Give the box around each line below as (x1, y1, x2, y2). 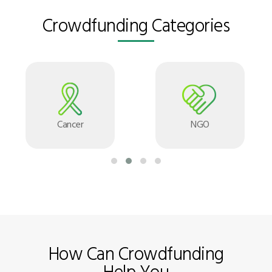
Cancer (57, 116, 84, 131)
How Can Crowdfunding (48, 239, 224, 267)
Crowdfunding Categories (42, 10, 230, 38)
